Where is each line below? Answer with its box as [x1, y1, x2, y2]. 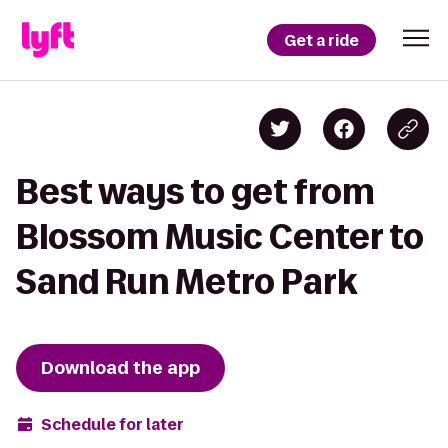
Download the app [41, 356, 200, 380]
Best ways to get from [16, 173, 375, 210]
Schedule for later [41, 413, 184, 435]
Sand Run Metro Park [16, 263, 357, 300]
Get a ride [284, 29, 359, 51]
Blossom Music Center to [16, 218, 424, 255]
